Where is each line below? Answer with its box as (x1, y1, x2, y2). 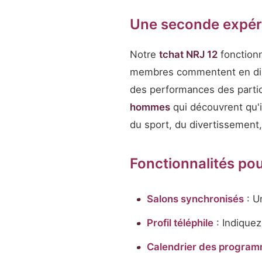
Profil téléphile (146, 217, 213, 229)
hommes (130, 101, 170, 113)
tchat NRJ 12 (159, 49, 218, 60)
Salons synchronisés (146, 193, 244, 205)
